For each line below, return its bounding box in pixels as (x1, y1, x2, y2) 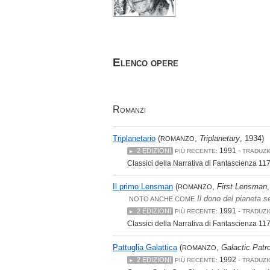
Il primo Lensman (113, 182, 173, 192)
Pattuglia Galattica (113, 243, 177, 253)
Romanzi (113, 104, 146, 115)
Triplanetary (199, 133, 240, 143)
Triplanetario (113, 133, 155, 143)
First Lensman (217, 182, 267, 192)
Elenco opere (113, 55, 178, 69)
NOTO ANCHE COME (128, 195, 195, 203)
